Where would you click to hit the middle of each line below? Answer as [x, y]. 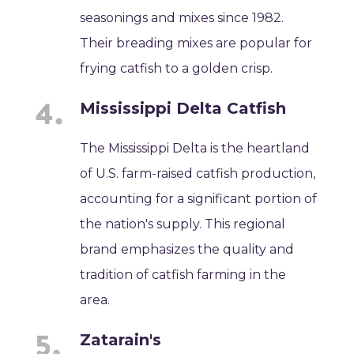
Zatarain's [121, 339]
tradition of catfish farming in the [183, 274]
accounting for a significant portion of [199, 198]
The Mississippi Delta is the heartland [195, 148]
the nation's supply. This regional [183, 224]
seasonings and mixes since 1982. [182, 17]
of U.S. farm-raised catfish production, [198, 173]
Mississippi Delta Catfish [183, 108]
